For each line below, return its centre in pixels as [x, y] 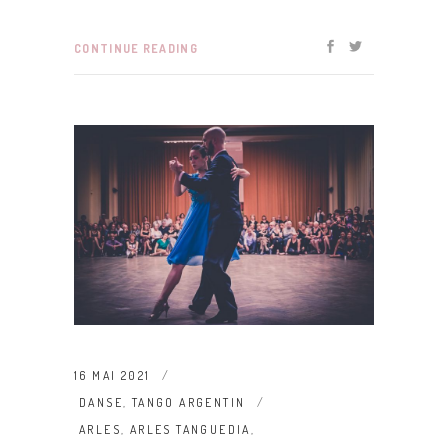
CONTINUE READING [136, 49]
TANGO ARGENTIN [188, 402]
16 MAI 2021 [112, 375]
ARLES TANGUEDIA [190, 429]
